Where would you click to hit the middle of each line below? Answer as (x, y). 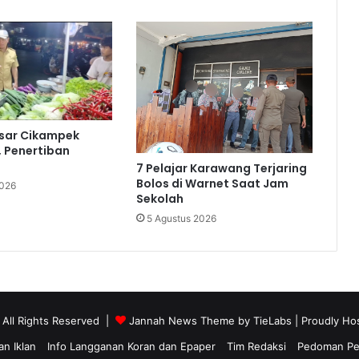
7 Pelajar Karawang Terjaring (221, 169)
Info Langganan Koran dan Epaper (131, 347)
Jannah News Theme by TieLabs (210, 321)
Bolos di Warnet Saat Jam (212, 184)
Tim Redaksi (256, 347)
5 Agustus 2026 (181, 219)
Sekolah (159, 199)
